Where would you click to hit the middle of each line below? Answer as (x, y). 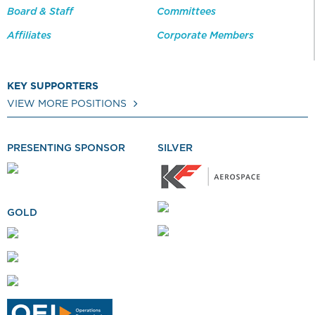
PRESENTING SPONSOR (66, 148)
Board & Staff (40, 12)
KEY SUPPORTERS (53, 86)
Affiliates (29, 36)
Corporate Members (205, 36)
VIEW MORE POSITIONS (67, 104)
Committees (186, 12)
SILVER (175, 148)
